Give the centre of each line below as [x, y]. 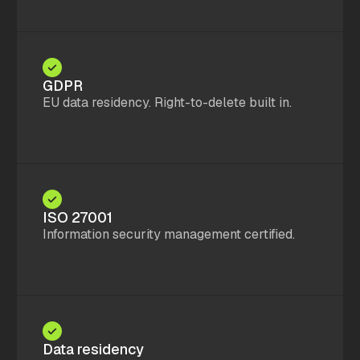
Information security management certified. [169, 235]
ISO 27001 [78, 218]
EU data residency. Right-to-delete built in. [167, 103]
